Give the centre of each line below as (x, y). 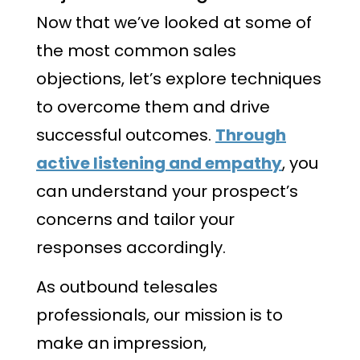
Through (251, 135)
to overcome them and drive (153, 107)
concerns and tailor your (135, 220)
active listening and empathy (159, 164)
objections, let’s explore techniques (179, 79)
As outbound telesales (127, 286)
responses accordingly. (131, 248)
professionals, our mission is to (160, 315)
